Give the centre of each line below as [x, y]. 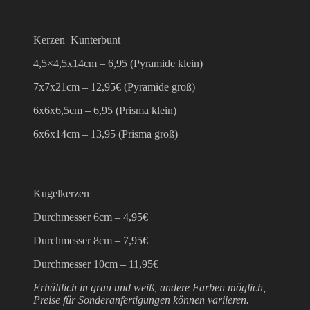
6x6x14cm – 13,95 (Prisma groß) [106, 134]
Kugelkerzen [61, 193]
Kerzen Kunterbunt [77, 39]
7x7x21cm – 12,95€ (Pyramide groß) [114, 86]
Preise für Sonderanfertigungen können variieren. [141, 300]
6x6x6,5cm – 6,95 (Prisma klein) [105, 110]
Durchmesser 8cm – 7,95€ [91, 240]
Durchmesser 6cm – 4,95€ [91, 217]
